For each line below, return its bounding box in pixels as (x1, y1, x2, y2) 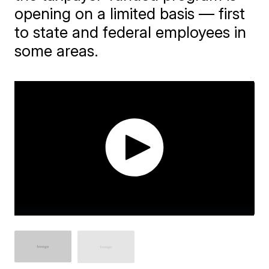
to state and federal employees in (14, 23, 247, 41)
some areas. (14, 41, 99, 60)
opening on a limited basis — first (14, 4, 246, 23)
